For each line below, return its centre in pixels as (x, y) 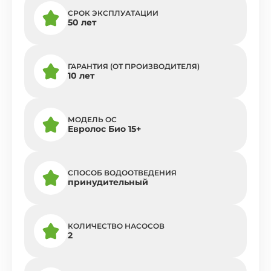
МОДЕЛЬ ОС (92, 120)
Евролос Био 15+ (104, 129)
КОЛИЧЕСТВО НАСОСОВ (116, 226)
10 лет (81, 76)
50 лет (82, 23)
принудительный (108, 182)
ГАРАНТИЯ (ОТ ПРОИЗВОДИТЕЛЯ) (134, 67)
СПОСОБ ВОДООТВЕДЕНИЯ (122, 173)
